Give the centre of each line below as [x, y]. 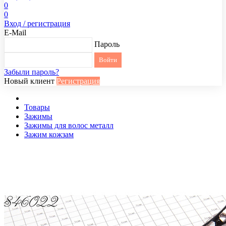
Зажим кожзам [49, 134]
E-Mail [15, 33]
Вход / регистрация [37, 23]
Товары [37, 107]
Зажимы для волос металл [69, 125]
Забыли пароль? [32, 72]
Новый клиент [29, 81]
